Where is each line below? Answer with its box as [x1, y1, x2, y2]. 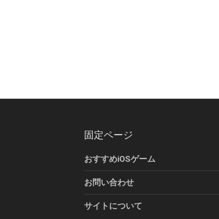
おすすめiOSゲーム [84, 154, 155, 164]
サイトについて [84, 201, 142, 211]
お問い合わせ [84, 177, 134, 188]
